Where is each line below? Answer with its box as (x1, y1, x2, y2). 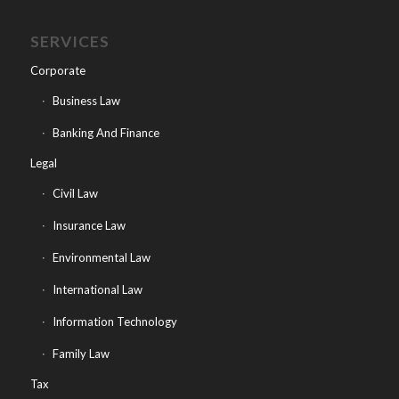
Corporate (29, 63, 85, 78)
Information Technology (52, 314, 177, 330)
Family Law (52, 346, 110, 362)
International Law (52, 282, 142, 297)
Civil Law (52, 186, 98, 201)
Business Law (52, 94, 120, 109)
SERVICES (29, 32, 110, 52)
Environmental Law (52, 250, 151, 265)
